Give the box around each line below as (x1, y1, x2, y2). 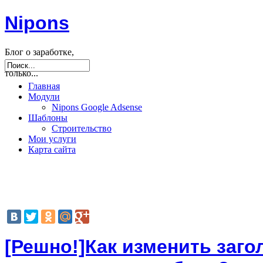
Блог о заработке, (5, 46, 74, 57)
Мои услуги (28, 134, 76, 144)
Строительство (52, 123, 112, 134)
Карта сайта (28, 144, 76, 155)
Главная (28, 81, 60, 92)
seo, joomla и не (5, 57, 66, 68)
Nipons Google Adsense (52, 102, 142, 113)
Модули (28, 92, 60, 102)
